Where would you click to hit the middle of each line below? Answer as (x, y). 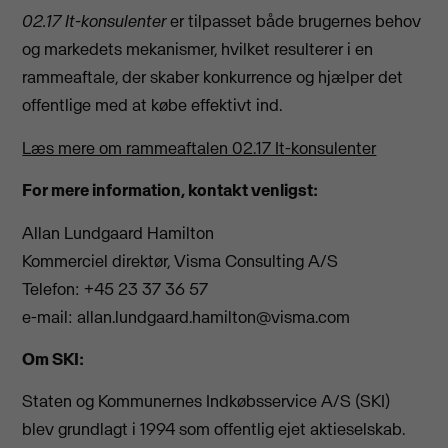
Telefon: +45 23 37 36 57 (115, 288)
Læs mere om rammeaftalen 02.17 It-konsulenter (199, 147)
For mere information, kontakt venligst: (170, 190)
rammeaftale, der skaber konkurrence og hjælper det (213, 77)
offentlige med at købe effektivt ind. (154, 105)
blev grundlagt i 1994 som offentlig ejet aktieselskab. (214, 429)
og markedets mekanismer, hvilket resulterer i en (198, 49)
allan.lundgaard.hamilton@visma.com (214, 316)
